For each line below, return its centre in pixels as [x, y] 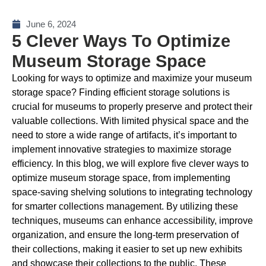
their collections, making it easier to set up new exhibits [127, 249]
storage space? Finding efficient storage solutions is [121, 92]
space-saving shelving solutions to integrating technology [132, 192]
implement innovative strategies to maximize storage [122, 149]
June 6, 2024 [51, 24]
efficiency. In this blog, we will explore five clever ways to [130, 163]
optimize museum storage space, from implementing [121, 178]
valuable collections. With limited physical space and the [130, 121]
